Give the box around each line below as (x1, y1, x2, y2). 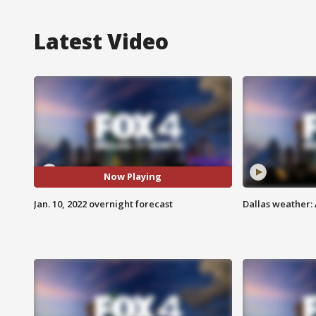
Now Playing (104, 170, 162, 183)
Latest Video (34, 26, 169, 56)
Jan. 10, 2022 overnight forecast (34, 197, 173, 210)
